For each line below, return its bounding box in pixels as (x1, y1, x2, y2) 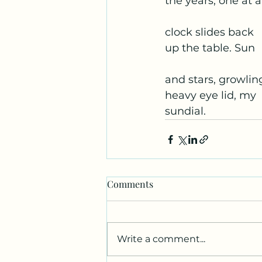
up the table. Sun (165, 42, 255, 54)
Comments (107, 178, 153, 190)
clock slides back (165, 26, 254, 39)
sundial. (165, 105, 206, 118)
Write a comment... (117, 233, 205, 244)
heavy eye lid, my (165, 89, 256, 102)
